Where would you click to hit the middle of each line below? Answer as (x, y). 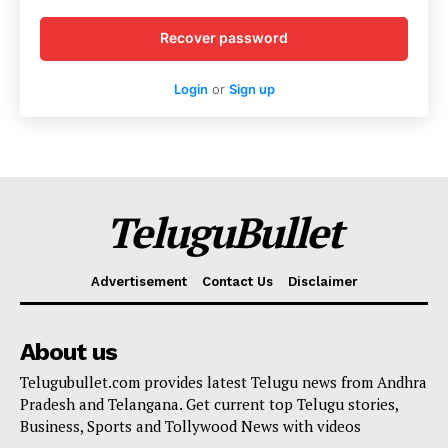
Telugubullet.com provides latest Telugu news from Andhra (223, 382)
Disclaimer (322, 281)
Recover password (224, 37)
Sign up (251, 89)
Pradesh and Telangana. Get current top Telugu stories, (209, 404)
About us (68, 352)
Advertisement (138, 281)
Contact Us (237, 281)
